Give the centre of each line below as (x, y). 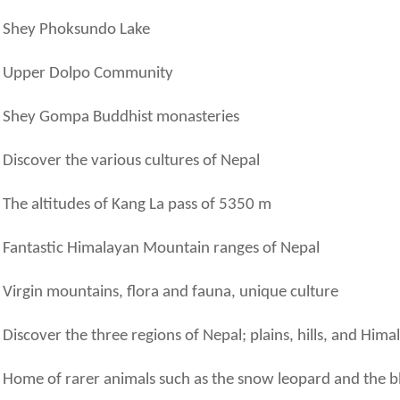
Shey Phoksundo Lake (76, 30)
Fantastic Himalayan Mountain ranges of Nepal (161, 249)
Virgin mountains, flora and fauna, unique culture (170, 293)
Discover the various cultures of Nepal (131, 162)
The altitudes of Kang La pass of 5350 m (137, 205)
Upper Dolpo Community (87, 74)
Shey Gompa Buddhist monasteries (121, 118)
